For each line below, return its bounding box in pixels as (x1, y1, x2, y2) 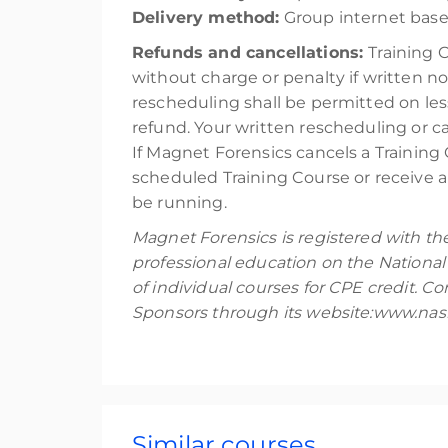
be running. (132, 193, 227, 212)
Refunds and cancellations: (132, 43, 369, 62)
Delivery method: (132, 8, 280, 27)
